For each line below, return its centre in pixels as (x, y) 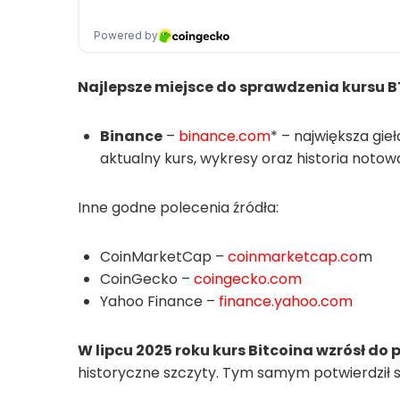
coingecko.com (248, 279)
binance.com (225, 136)
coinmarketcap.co (293, 256)
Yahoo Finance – (159, 301)
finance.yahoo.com (286, 301)
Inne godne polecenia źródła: (178, 207)
